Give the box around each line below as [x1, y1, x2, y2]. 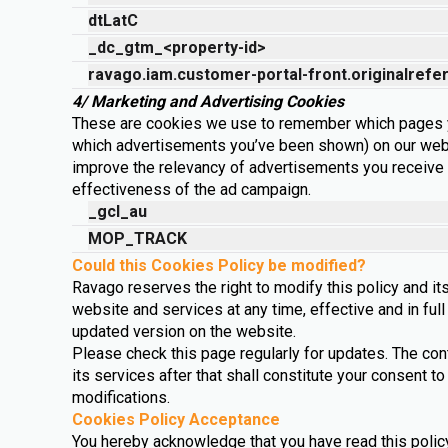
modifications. [72, 388, 170, 407]
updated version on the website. [72, 322, 296, 341]
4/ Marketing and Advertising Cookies [72, 92, 344, 111]
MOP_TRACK [88, 229, 187, 248]
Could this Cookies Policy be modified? [72, 256, 366, 275]
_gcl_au [88, 202, 147, 221]
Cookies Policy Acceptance [72, 410, 280, 429]
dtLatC [88, 11, 138, 30]
